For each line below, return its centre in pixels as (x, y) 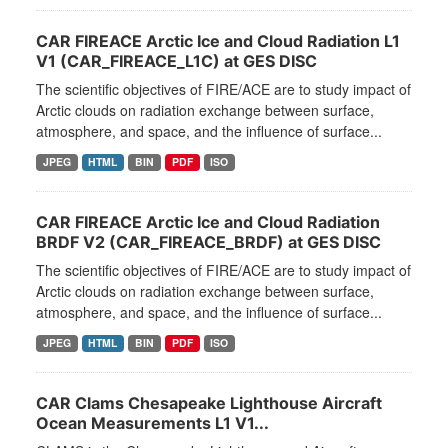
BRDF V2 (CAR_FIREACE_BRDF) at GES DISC (208, 242)
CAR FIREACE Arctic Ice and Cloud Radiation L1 (218, 41)
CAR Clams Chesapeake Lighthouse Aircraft (209, 403)
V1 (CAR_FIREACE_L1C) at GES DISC (176, 61)
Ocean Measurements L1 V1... (152, 423)
